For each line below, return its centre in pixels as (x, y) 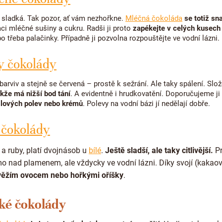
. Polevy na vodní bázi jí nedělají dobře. (147, 104)
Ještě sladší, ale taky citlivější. (159, 151)
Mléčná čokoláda (154, 19)
